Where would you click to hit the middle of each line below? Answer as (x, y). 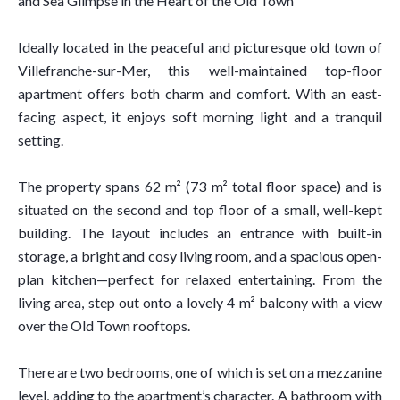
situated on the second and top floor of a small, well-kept (200, 209)
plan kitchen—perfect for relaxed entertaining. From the (200, 279)
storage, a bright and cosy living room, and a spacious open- (200, 256)
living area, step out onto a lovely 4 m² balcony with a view (200, 302)
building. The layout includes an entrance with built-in (200, 233)
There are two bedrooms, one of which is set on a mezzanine (200, 372)
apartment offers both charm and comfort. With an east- (200, 93)
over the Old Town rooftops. (104, 325)
